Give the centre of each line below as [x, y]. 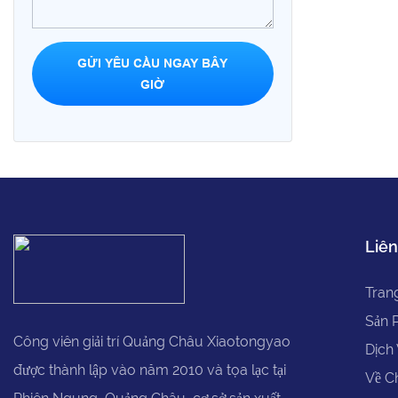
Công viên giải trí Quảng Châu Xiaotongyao [152, 341]
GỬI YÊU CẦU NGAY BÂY [153, 63]
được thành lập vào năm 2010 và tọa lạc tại [150, 370]
